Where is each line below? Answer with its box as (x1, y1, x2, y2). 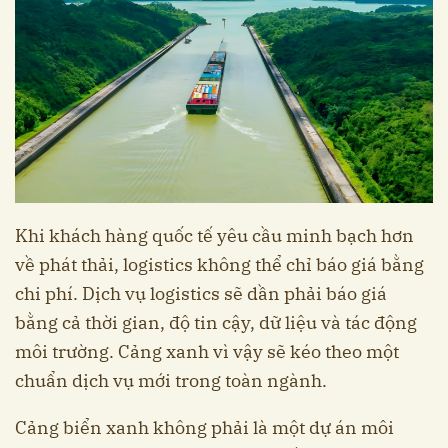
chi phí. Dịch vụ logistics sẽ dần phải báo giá (15, 281, 387, 305)
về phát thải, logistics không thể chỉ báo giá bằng (15, 252, 424, 276)
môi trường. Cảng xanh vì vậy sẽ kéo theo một (15, 339, 399, 363)
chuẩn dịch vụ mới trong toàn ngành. (15, 368, 327, 392)
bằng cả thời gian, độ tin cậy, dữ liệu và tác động (15, 310, 417, 334)
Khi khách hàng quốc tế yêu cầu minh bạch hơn (15, 223, 414, 247)
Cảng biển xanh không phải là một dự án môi (15, 415, 394, 439)
